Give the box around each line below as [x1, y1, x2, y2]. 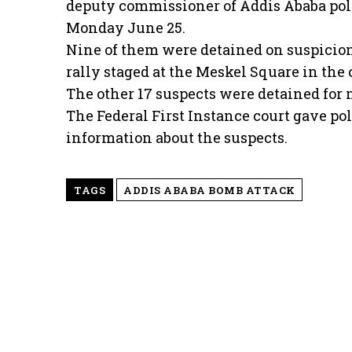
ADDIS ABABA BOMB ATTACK [123, 183, 295, 198]
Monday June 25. [66, 18, 185, 38]
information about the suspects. [66, 128, 288, 148]
